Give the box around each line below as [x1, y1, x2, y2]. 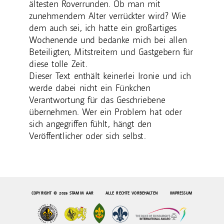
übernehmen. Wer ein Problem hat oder [29, 106, 182, 117]
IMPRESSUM [169, 191, 192, 196]
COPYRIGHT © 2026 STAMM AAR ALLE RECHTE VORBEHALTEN [31, 191, 170, 196]
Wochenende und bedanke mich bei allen [29, 34, 187, 45]
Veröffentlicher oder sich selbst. [29, 130, 146, 141]
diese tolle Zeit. [29, 58, 87, 69]
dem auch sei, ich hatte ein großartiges [29, 22, 176, 33]
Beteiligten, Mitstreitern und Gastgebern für [29, 46, 193, 57]
